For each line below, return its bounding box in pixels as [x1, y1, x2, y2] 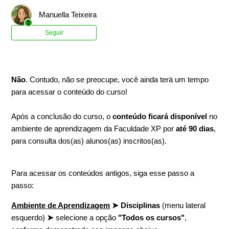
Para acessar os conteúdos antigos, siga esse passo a [11, 169, 195, 178]
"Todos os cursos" [116, 213, 185, 222]
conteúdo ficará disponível [112, 112, 208, 121]
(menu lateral [162, 201, 206, 210]
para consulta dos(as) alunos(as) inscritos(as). [11, 136, 167, 146]
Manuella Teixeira [39, 10, 97, 19]
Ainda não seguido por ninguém [97, 26, 202, 35]
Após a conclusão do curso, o [11, 112, 113, 121]
